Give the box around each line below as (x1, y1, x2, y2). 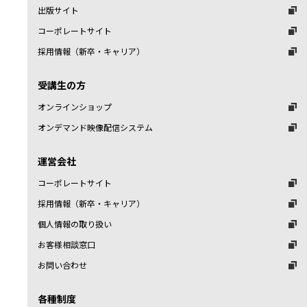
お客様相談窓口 (38, 238, 95, 251)
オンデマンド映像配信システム (38, 121, 153, 134)
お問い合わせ (38, 259, 87, 271)
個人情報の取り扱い (38, 218, 112, 230)
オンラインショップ (38, 101, 112, 113)
